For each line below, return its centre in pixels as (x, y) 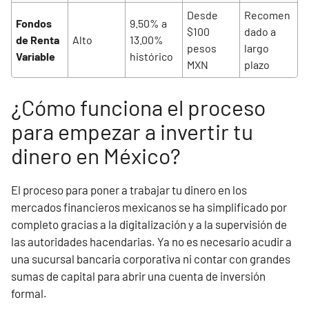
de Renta (38, 39)
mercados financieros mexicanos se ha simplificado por (149, 207)
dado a (260, 31)
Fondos (34, 23)
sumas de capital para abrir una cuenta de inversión (138, 276)
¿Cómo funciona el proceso (138, 107)
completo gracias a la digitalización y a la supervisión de (149, 224)
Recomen (267, 14)
